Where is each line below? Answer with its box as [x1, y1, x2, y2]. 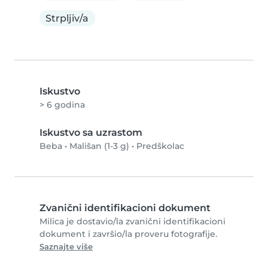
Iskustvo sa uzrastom [39, 127, 142, 139]
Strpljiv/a [45, 12, 89, 24]
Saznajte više [39, 242, 93, 252]
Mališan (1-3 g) [69, 141, 129, 152]
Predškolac [136, 141, 184, 152]
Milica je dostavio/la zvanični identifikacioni [39, 216, 226, 227]
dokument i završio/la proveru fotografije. [39, 229, 217, 240]
